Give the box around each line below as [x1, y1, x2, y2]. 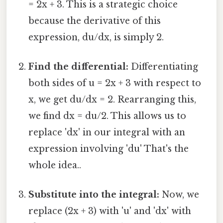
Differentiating [128, 61, 199, 73]
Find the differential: [28, 61, 129, 73]
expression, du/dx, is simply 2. [28, 31, 164, 43]
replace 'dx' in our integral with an [28, 127, 186, 138]
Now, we [159, 189, 200, 201]
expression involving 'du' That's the [28, 143, 189, 155]
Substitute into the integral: [28, 189, 160, 201]
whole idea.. [28, 160, 82, 171]
